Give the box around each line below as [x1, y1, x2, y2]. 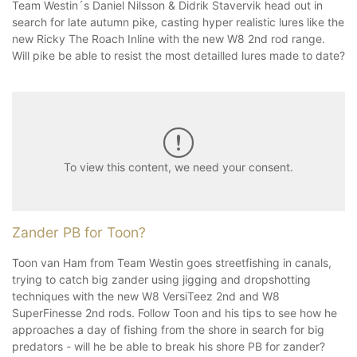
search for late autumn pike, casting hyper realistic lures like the [12, 14, 344, 29]
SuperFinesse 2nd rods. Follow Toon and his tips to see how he [12, 305, 337, 320]
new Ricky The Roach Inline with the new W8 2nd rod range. [12, 31, 325, 45]
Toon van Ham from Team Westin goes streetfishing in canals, [12, 255, 331, 269]
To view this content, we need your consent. [64, 160, 293, 175]
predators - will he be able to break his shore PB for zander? [12, 339, 325, 353]
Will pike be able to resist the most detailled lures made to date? [12, 48, 345, 62]
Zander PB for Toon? [12, 223, 146, 241]
